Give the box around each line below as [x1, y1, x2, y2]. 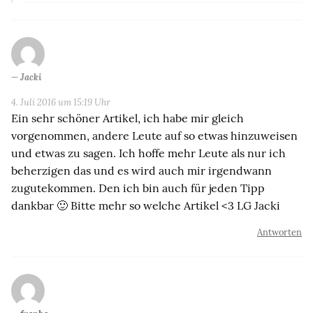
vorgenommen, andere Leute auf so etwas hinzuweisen [11, 128, 298, 143]
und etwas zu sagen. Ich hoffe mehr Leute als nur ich [11, 145, 286, 160]
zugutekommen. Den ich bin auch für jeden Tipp [11, 180, 265, 195]
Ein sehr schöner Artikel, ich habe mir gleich [11, 110, 244, 125]
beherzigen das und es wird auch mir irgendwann [11, 163, 272, 177]
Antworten [257, 226, 302, 238]
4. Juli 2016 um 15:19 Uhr [11, 96, 110, 108]
